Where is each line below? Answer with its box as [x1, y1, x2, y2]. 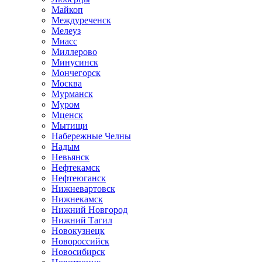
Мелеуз [51, 26, 81, 36]
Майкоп [51, 5, 83, 15]
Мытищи [51, 120, 88, 130]
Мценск [51, 110, 83, 120]
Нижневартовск [51, 184, 115, 194]
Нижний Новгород [51, 205, 127, 215]
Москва [51, 78, 82, 88]
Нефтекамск [51, 163, 100, 173]
